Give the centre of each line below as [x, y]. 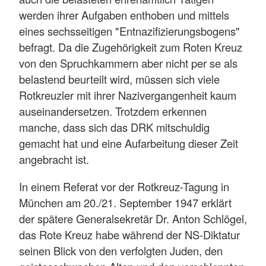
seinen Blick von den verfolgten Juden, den [121, 250]
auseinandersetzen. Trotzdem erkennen [113, 111]
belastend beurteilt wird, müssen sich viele [119, 79]
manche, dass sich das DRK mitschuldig [114, 127]
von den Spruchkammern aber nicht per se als [128, 63]
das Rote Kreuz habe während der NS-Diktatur [129, 234]
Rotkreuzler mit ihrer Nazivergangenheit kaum [128, 95]
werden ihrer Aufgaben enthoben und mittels [124, 15]
